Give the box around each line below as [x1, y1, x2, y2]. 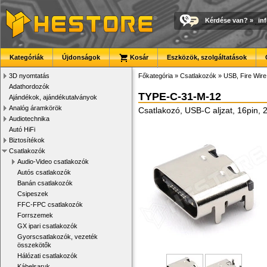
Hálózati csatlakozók [17, 252, 77, 259]
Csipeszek [17, 190, 48, 197]
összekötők [17, 241, 51, 249]
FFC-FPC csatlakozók [17, 201, 83, 208]
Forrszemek [17, 212, 53, 219]
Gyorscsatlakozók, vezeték [17, 233, 98, 240]
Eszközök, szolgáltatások [167, 54, 247, 61]
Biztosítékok [9, 136, 45, 144]
